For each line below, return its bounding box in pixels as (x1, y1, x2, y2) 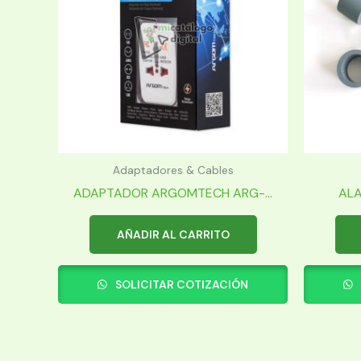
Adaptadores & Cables (112, 163, 234, 177)
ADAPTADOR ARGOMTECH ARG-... (73, 184, 272, 201)
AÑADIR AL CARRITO (116, 226, 230, 242)
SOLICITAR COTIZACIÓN (113, 276, 249, 292)
